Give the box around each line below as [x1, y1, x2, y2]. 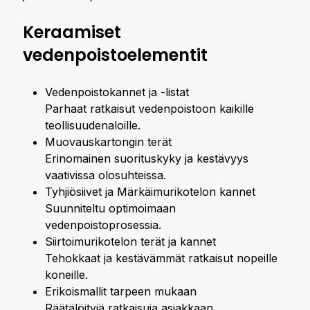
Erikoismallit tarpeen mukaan [45, 284, 197, 298]
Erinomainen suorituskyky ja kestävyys [45, 152, 248, 165]
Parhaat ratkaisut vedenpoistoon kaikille [45, 102, 254, 116]
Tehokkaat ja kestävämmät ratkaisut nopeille [45, 251, 277, 265]
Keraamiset [23, 21, 121, 44]
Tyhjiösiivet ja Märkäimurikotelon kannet [45, 185, 255, 199]
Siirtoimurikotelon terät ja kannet [45, 235, 216, 248]
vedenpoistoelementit [23, 44, 208, 66]
